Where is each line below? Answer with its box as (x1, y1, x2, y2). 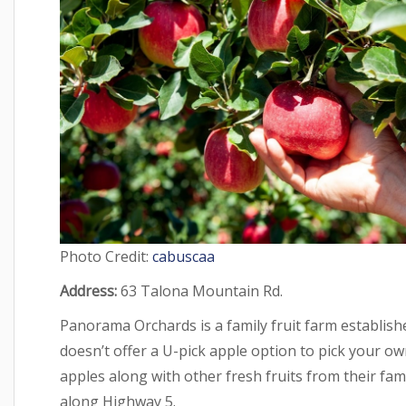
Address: (60, 281, 121, 302)
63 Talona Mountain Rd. (121, 281, 283, 302)
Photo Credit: (60, 246, 152, 267)
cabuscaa (152, 246, 215, 267)
